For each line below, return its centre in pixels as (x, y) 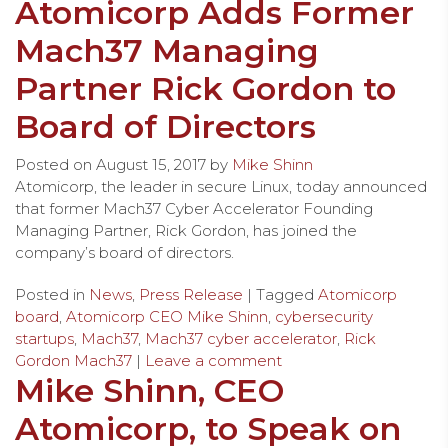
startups (44, 338)
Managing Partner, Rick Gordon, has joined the (186, 230)
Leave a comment (213, 360)
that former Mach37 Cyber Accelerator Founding (194, 208)
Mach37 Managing (167, 50)
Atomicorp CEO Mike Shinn (167, 316)
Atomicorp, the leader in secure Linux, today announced (221, 186)
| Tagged (280, 294)
